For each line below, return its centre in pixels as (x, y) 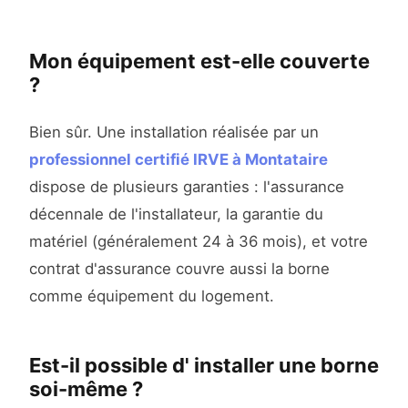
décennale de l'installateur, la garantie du (176, 214)
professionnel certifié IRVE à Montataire (178, 160)
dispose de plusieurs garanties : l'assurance (187, 187)
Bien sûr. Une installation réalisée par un (174, 133)
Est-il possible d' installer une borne (204, 366)
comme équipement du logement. (152, 296)
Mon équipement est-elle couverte (199, 61)
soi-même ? (86, 389)
